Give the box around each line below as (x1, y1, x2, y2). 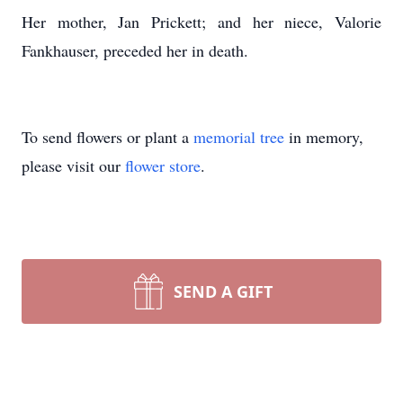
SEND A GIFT (174, 281, 273, 302)
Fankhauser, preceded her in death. (22, 40, 248, 61)
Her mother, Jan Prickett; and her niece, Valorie (22, 11, 381, 32)
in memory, (284, 126, 363, 148)
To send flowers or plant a (22, 126, 193, 148)
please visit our (22, 155, 125, 176)
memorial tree (193, 126, 284, 148)
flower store (125, 155, 201, 176)
